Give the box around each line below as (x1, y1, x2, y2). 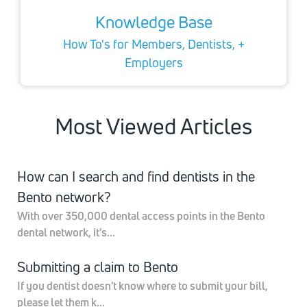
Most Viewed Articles (55, 110, 252, 141)
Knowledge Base (95, 10, 212, 33)
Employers (124, 53, 183, 71)
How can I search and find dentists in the (17, 167, 255, 186)
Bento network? (17, 187, 111, 206)
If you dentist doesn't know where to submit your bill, (17, 278, 268, 293)
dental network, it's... (17, 224, 115, 240)
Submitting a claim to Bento (17, 257, 178, 276)
